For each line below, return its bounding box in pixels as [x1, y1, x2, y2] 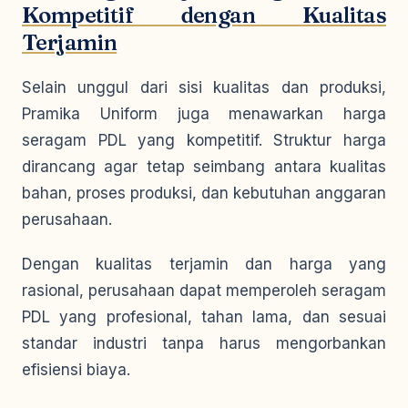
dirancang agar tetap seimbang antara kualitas [22, 158, 386, 176]
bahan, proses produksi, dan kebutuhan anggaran [22, 184, 386, 202]
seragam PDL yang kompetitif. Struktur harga [22, 131, 386, 149]
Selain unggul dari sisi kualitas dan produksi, [22, 78, 386, 97]
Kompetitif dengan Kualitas [22, 2, 386, 28]
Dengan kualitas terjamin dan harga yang [22, 255, 386, 273]
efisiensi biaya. [22, 361, 130, 379]
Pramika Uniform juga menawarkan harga [22, 105, 386, 123]
